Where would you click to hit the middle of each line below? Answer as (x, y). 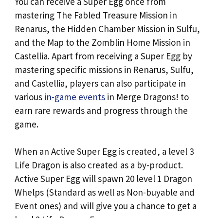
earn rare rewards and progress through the (101, 110)
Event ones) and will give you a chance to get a (106, 206)
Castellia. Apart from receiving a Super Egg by (103, 56)
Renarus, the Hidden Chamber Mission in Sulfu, (107, 28)
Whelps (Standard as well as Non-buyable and (105, 192)
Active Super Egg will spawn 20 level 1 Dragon (103, 179)
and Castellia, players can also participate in (100, 83)
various (29, 97)
